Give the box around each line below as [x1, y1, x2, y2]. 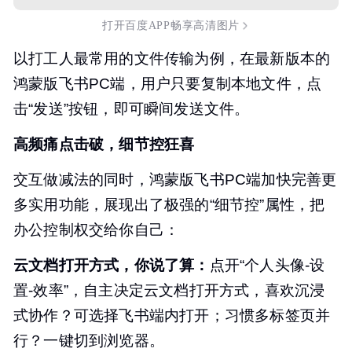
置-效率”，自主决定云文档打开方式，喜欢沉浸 [13, 282, 325, 299]
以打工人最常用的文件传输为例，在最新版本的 [13, 50, 331, 68]
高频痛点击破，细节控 [13, 136, 164, 153]
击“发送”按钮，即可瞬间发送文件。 [13, 101, 250, 118]
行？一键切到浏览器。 [13, 332, 164, 350]
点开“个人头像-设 [209, 257, 325, 274]
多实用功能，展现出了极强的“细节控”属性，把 [13, 196, 325, 214]
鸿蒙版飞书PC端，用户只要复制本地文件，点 [13, 75, 322, 93]
